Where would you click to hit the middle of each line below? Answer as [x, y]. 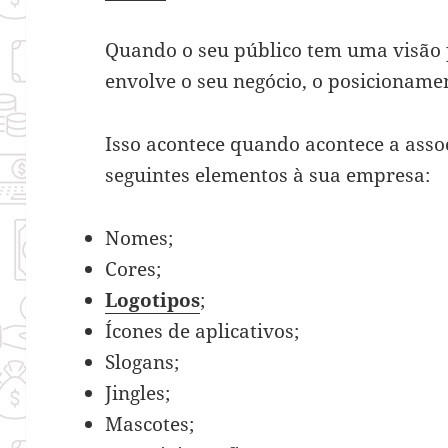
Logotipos [153, 299]
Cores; [133, 268]
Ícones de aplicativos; [202, 330]
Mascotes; [150, 423]
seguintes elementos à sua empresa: [270, 174]
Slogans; [142, 361]
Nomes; [139, 237]
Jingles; [138, 392]
